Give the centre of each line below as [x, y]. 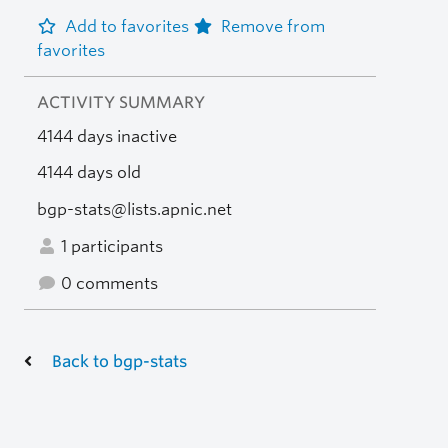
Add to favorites [128, 26]
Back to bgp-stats [119, 361]
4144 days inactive [106, 136]
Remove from [272, 26]
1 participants [109, 246]
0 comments [107, 283]
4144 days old [88, 173]
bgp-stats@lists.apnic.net [134, 210]
